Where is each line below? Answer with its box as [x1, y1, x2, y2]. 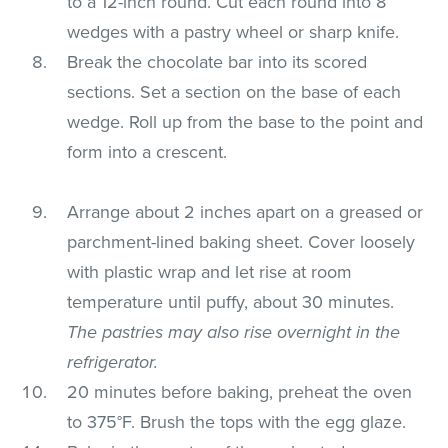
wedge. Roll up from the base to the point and [67, 110, 424, 133]
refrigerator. [67, 350, 159, 373]
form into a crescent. [67, 140, 228, 163]
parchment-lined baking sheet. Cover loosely [67, 230, 416, 253]
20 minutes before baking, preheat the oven [67, 380, 413, 403]
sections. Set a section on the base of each [67, 80, 402, 103]
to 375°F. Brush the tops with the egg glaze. [67, 410, 407, 433]
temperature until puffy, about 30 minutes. [67, 290, 395, 313]
